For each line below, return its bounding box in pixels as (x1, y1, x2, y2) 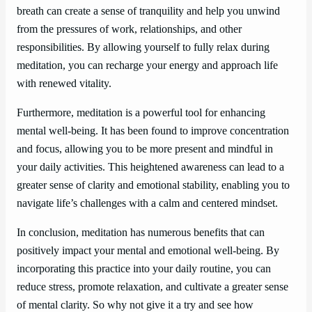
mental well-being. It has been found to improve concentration (17, 125, 289, 138)
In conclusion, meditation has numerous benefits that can (17, 226, 265, 240)
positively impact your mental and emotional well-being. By (17, 244, 279, 258)
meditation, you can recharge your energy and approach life (17, 58, 278, 72)
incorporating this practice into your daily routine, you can (17, 263, 271, 276)
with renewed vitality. (17, 77, 111, 90)
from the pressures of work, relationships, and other (17, 22, 242, 36)
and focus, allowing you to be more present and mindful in (17, 143, 273, 156)
